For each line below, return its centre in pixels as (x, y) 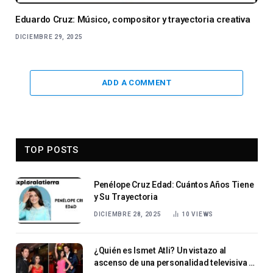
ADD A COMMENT (136, 83)
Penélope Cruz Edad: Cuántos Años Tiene (174, 185)
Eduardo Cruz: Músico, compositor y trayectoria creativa (133, 20)
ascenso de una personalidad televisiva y (173, 263)
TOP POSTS (51, 150)
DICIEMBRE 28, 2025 (128, 214)
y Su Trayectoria (126, 197)
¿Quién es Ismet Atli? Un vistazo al (160, 251)
